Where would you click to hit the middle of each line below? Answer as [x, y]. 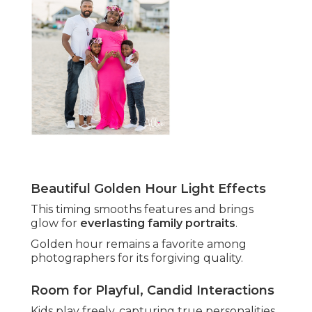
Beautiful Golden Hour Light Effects [148, 189]
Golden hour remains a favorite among [139, 244]
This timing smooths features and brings [142, 210]
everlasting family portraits [158, 224]
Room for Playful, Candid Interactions [153, 291]
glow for [55, 224]
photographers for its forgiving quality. [137, 258]
